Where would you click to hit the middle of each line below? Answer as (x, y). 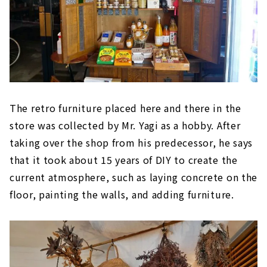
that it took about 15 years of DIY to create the (124, 159)
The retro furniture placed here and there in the (125, 108)
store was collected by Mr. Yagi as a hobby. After (125, 125)
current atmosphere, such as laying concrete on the (134, 177)
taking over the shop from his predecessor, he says (131, 142)
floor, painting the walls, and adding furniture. (122, 194)
